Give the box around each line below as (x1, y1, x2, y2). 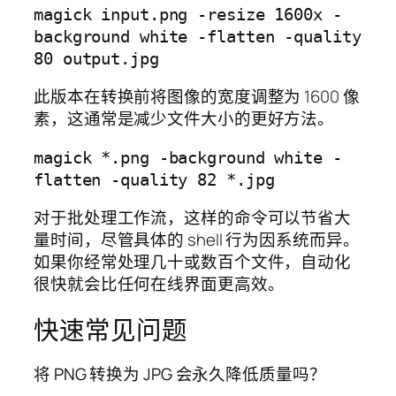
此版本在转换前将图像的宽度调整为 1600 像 (34, 85, 360, 109)
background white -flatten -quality (34, 27, 362, 46)
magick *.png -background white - (34, 148, 342, 167)
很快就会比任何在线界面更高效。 (34, 272, 285, 296)
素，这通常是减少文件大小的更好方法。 (34, 107, 335, 131)
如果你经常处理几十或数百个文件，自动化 (34, 250, 352, 274)
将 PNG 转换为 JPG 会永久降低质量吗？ (34, 362, 326, 386)
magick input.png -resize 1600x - (34, 4, 342, 24)
